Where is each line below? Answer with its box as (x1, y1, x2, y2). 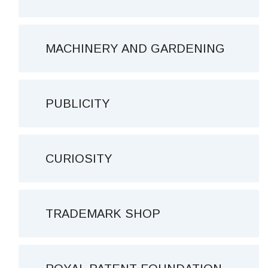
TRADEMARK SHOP (45, 207, 160, 220)
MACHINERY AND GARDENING (45, 42, 225, 55)
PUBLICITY (45, 97, 110, 110)
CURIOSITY (45, 152, 112, 165)
